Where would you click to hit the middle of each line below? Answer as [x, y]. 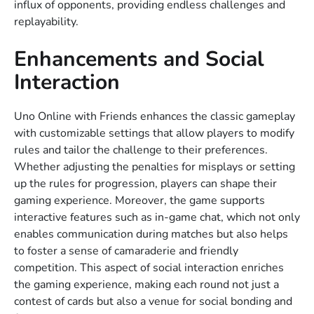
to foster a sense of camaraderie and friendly [126, 251]
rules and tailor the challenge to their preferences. [141, 150]
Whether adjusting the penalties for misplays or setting [155, 167]
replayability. [46, 22]
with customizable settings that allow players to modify [154, 134]
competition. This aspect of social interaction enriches [149, 268]
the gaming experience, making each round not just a [146, 285]
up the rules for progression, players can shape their [145, 184]
